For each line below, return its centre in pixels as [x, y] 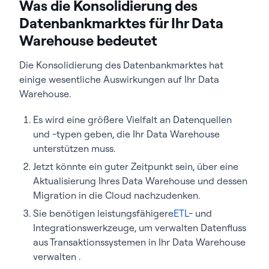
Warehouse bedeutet [88, 40]
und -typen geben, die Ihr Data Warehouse [126, 134]
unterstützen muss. [74, 148]
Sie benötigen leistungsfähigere [103, 213]
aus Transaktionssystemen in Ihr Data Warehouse [139, 242]
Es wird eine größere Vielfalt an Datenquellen [132, 119]
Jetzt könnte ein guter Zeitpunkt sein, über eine [136, 166]
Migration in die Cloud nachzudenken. [116, 195]
